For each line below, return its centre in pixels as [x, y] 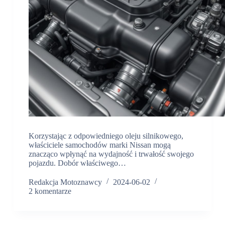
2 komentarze [50, 191]
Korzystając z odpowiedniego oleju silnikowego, [106, 136]
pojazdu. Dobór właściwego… [77, 163]
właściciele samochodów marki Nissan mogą [99, 145]
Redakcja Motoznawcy [65, 182]
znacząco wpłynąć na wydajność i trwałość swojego [111, 154]
